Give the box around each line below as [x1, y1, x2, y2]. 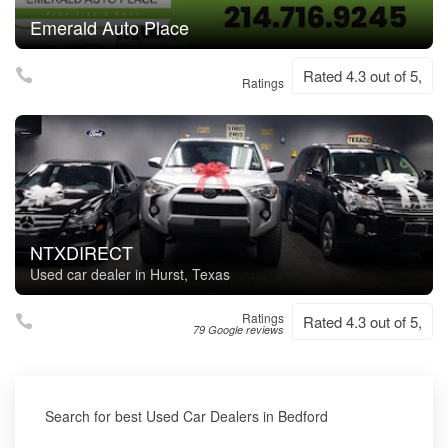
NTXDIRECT [30, 239, 133, 265]
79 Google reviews [193, 322, 284, 337]
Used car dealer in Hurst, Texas [30, 264, 230, 284]
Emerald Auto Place [30, 14, 189, 40]
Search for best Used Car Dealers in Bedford [45, 406, 328, 426]
